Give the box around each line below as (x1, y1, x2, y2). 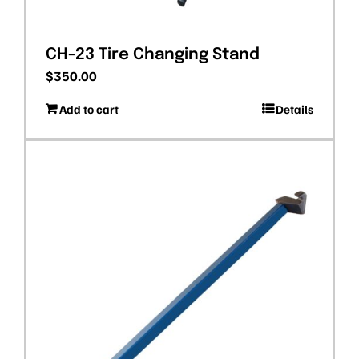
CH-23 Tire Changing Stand (46, 46, 260, 64)
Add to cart (59, 102, 119, 117)
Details (276, 102, 313, 117)
